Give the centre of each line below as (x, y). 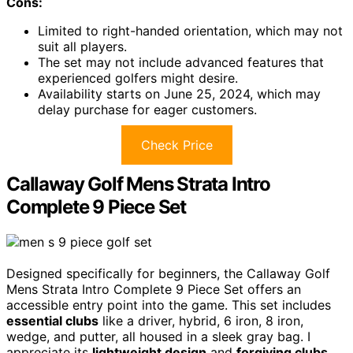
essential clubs (52, 320)
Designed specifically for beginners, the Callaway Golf (168, 273)
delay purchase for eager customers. (147, 109)
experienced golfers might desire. (138, 78)
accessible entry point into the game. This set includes (169, 305)
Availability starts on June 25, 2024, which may (179, 93)
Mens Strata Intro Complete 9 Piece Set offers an (154, 289)
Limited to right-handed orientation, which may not (190, 30)
